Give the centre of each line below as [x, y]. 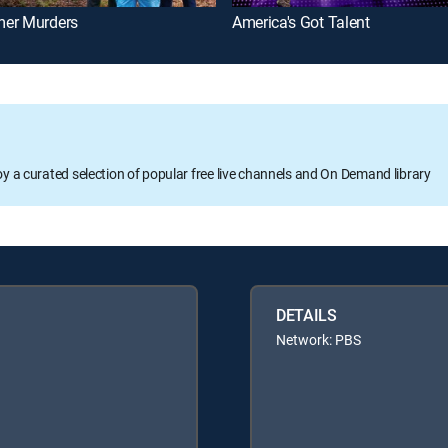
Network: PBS [318, 340]
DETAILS [306, 315]
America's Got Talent [301, 22]
